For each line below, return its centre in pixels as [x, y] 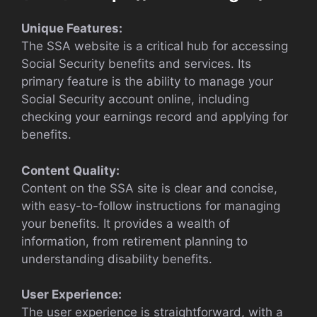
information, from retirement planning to [134, 241]
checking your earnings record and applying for [155, 117]
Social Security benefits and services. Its [136, 64]
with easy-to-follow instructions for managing [151, 206]
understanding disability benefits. [117, 259]
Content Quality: [70, 170]
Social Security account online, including [135, 99]
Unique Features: [72, 29]
